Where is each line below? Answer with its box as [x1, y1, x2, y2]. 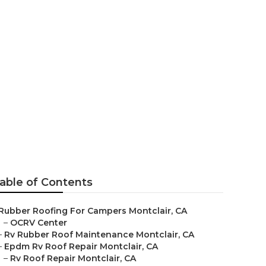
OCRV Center [10, 217, 67, 228]
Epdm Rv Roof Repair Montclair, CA [4, 241, 158, 252]
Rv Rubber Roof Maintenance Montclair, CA [4, 229, 194, 240]
